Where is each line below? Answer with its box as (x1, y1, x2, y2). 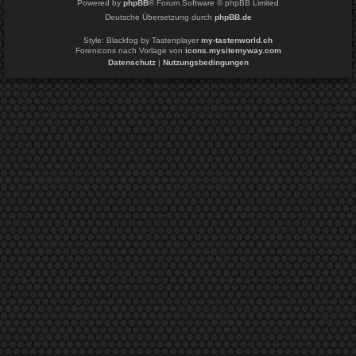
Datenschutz (107, 57, 156, 67)
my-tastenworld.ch (201, 35, 273, 44)
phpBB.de (214, 12, 252, 21)
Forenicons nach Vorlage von (75, 45, 185, 55)
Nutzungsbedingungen (162, 57, 249, 67)
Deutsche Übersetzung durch (104, 12, 215, 21)
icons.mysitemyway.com (184, 45, 281, 55)
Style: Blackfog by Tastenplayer (83, 35, 201, 44)
